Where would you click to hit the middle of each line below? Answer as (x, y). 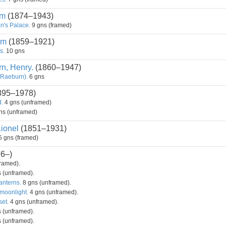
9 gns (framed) (51, 25)
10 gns (15, 51)
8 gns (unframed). (46, 183)
